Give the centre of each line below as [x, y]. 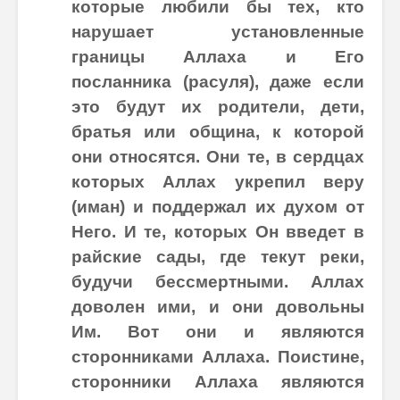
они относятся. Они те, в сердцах [218, 157]
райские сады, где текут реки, [218, 257]
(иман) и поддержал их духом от [218, 207]
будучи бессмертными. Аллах [218, 282]
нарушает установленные [218, 32]
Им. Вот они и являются [218, 332]
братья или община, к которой [218, 132]
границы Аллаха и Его [218, 57]
